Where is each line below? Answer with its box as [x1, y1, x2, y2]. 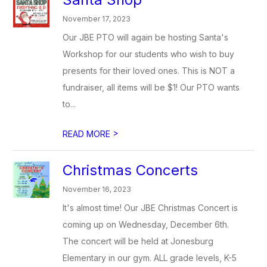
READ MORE [63, 129, 113, 139]
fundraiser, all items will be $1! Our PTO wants [63, 82, 240, 92]
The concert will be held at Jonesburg [63, 236, 214, 246]
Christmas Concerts [63, 162, 198, 179]
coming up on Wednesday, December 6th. [63, 219, 229, 229]
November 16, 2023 [63, 185, 132, 194]
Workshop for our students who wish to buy [63, 49, 235, 59]
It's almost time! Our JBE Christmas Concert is [63, 203, 238, 213]
